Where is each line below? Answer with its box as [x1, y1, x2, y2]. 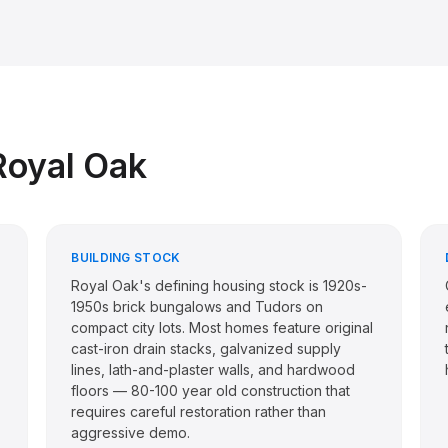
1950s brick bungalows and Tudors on [71, 298, 324, 315]
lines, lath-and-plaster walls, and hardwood [71, 361, 356, 378]
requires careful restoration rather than [71, 403, 327, 420]
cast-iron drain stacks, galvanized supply [71, 340, 342, 357]
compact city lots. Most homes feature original [71, 319, 374, 336]
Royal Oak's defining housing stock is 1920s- [71, 277, 368, 294]
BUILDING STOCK [71, 250, 181, 265]
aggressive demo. [71, 424, 191, 441]
